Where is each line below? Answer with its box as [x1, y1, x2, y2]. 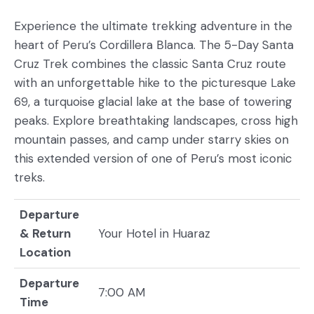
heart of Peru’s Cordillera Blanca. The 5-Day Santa [14, 37, 294, 53]
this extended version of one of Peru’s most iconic [14, 151, 292, 166]
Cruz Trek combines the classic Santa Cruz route [14, 56, 286, 71]
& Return [20, 226, 71, 241]
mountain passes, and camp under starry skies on [14, 132, 289, 147]
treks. [14, 170, 45, 185]
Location [20, 245, 71, 260]
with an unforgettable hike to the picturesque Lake [14, 75, 296, 90]
